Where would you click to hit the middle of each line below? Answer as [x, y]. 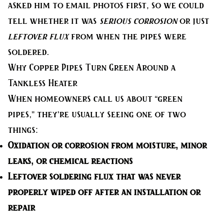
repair [21, 208]
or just [193, 21]
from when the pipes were [127, 37]
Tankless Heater [43, 83]
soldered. [28, 52]
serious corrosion [138, 21]
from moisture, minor [158, 146]
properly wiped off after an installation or [104, 192]
